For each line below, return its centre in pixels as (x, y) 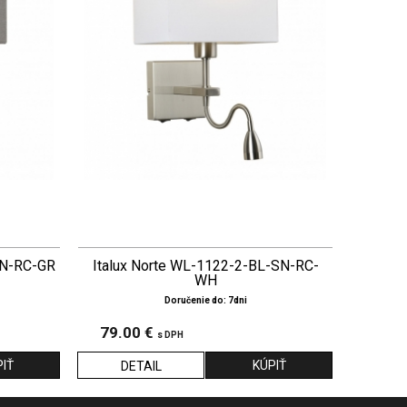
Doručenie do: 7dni (205, 301)
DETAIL (141, 367)
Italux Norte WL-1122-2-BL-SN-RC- (205, 266)
